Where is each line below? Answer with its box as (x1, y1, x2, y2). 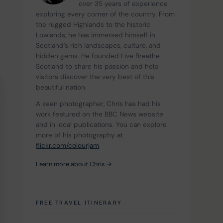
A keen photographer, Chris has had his (36, 100, 163, 109)
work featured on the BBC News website (36, 110, 165, 119)
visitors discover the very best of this (36, 73, 156, 82)
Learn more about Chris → (36, 160, 112, 169)
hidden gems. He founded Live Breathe (36, 52, 162, 61)
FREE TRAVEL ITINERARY (36, 199, 122, 207)
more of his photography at (36, 131, 125, 140)
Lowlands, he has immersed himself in (36, 31, 157, 40)
